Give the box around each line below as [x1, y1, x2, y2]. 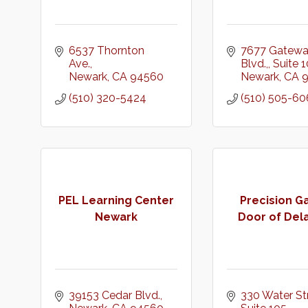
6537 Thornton [69, 44, 144, 57]
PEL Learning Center [58, 193, 174, 207]
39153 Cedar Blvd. [69, 289, 160, 302]
